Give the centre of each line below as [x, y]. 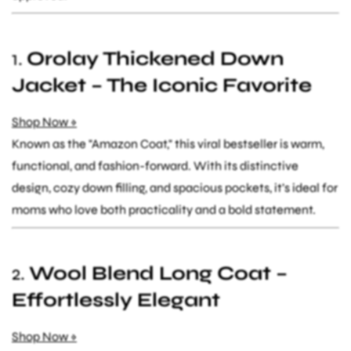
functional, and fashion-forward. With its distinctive [155, 165]
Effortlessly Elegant [116, 300]
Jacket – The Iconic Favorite [162, 85]
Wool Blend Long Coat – [158, 273]
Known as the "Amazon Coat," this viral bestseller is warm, [168, 143]
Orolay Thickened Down [155, 58]
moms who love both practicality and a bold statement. [164, 209]
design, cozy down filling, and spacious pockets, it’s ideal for [175, 187]
